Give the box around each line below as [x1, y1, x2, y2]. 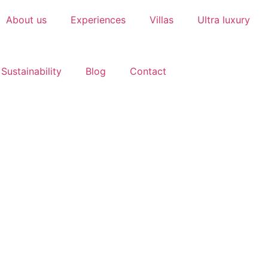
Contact [130, 65, 166, 77]
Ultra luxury [197, 14, 250, 26]
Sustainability [1, 65, 62, 77]
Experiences [71, 14, 126, 26]
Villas [150, 14, 173, 26]
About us [6, 14, 47, 26]
